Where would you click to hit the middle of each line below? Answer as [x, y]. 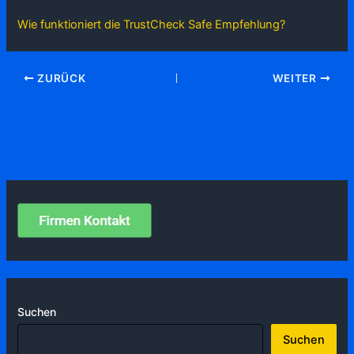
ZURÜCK [60, 78]
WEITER [296, 78]
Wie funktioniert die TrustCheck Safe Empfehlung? [152, 25]
